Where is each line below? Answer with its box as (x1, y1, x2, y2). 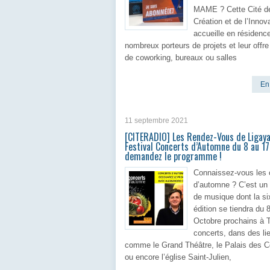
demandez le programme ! (125, 149, 222, 163)
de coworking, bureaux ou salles (125, 53, 237, 62)
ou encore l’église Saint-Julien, (125, 253, 231, 262)
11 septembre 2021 (125, 116, 188, 125)
